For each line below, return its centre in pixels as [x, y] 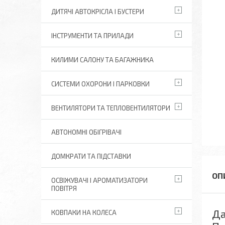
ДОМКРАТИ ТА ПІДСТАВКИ [91, 156]
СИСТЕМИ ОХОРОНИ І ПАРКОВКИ [100, 84]
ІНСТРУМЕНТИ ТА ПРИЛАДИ [92, 36]
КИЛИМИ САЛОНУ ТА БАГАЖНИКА [102, 60]
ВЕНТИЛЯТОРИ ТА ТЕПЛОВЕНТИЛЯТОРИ [111, 108]
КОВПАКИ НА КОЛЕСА [84, 212]
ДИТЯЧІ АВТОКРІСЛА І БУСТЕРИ [98, 12]
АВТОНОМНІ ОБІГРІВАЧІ [86, 132]
